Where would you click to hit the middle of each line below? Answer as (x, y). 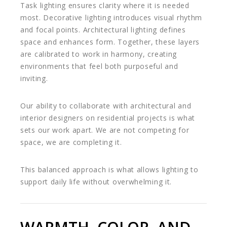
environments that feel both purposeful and (99, 66)
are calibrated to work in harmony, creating (99, 54)
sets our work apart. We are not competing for (105, 130)
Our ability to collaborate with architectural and (106, 106)
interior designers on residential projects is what (108, 118)
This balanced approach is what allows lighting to (109, 170)
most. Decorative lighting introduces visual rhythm (111, 18)
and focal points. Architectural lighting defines (103, 30)
